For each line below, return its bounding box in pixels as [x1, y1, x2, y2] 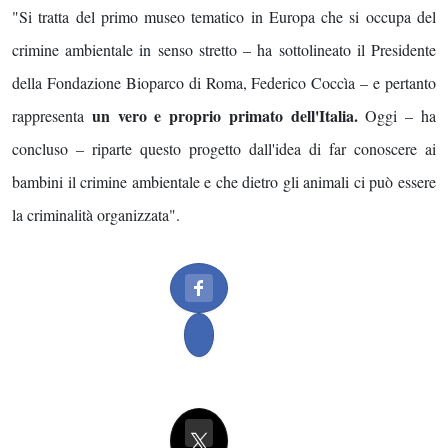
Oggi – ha [357, 105, 437, 127]
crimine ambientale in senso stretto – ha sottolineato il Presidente [12, 39, 436, 61]
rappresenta [12, 105, 92, 127]
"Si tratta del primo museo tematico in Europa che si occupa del [12, 6, 436, 28]
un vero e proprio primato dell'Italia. [91, 104, 358, 128]
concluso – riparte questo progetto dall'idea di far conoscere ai [12, 138, 436, 160]
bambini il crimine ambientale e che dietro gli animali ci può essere [12, 171, 436, 193]
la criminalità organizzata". [12, 204, 185, 226]
